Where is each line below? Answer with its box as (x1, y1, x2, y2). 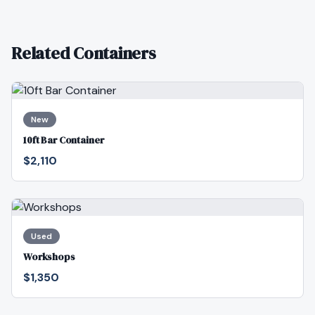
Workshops (23, 250, 75, 264)
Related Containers (11, 41, 156, 65)
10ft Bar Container (23, 133, 104, 147)
